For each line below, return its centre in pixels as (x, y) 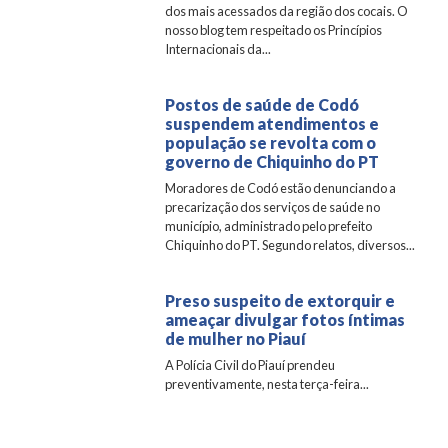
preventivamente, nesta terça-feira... (267, 384)
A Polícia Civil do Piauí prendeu (250, 365)
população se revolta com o (271, 142)
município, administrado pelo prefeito (269, 226)
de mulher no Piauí (236, 338)
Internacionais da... (218, 49)
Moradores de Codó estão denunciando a (281, 188)
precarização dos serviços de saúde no (273, 207)
